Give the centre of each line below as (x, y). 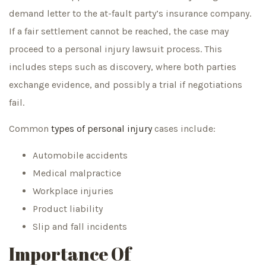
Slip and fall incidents (80, 226)
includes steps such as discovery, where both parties (123, 66)
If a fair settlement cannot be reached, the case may (119, 31)
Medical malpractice (77, 173)
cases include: (184, 129)
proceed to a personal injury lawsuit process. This (115, 49)
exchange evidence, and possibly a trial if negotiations (126, 84)
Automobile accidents (80, 155)
